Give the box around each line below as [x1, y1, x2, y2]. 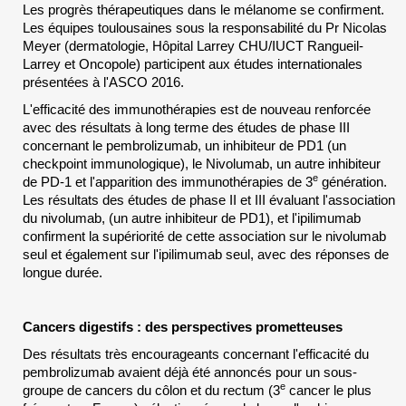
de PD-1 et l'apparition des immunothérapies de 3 [23, 174, 313, 189]
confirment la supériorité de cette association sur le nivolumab [23, 228, 386, 244]
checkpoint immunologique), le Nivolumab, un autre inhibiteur [23, 156, 381, 171]
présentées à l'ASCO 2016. [23, 74, 184, 90]
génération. [318, 174, 387, 189]
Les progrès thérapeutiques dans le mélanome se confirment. [23, 2, 384, 17]
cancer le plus [285, 382, 372, 398]
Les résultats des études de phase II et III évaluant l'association [23, 192, 395, 208]
